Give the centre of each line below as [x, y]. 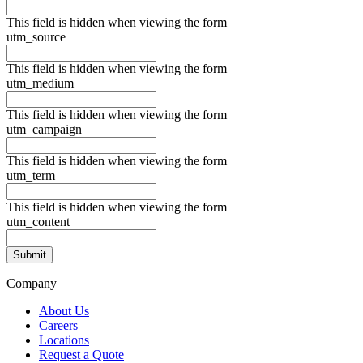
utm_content [38, 222]
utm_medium [40, 83]
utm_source [36, 37]
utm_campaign [44, 130]
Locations [64, 340]
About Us [64, 311]
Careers [58, 326]
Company [32, 284]
